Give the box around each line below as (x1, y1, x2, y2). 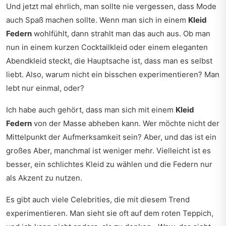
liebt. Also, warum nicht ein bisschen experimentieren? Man (6, 70, 219, 79)
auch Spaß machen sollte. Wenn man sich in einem (6, 15, 188, 25)
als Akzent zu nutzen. (6, 173, 82, 183)
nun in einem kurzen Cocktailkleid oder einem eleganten (6, 42, 208, 52)
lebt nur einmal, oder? (6, 83, 84, 93)
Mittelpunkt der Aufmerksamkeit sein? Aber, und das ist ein (6, 132, 216, 142)
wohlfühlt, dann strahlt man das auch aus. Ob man (32, 29, 210, 38)
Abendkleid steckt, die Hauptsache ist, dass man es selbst (6, 56, 212, 66)
